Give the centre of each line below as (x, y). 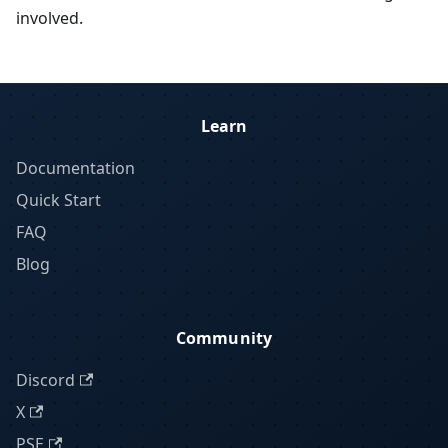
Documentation (75, 168)
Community (224, 338)
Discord (45, 380)
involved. (49, 18)
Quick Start (58, 200)
